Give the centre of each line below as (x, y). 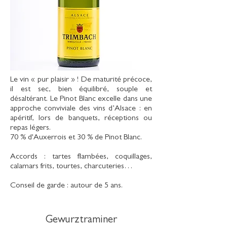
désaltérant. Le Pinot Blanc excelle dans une (81, 99)
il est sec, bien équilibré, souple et (81, 90)
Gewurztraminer (81, 221)
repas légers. (30, 128)
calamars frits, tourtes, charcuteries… (71, 167)
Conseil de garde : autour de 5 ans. (66, 186)
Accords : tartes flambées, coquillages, (81, 157)
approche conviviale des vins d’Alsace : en (81, 109)
